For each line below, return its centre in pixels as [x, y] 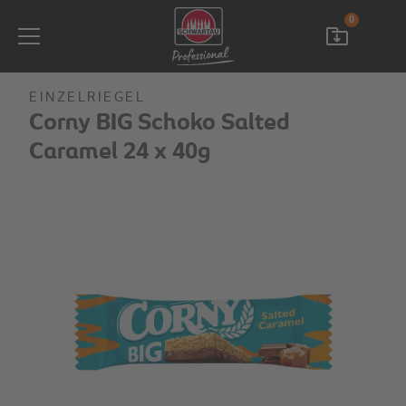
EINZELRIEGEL [87, 98]
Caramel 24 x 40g [120, 152]
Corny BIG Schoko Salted [159, 123]
